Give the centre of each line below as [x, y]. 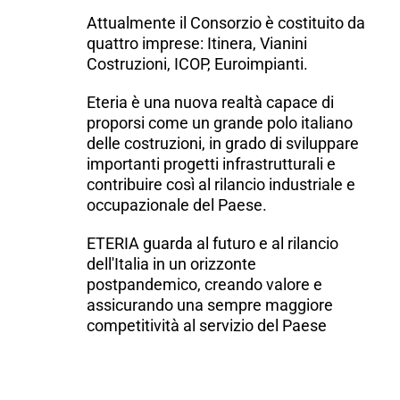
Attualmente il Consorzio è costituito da [226, 22]
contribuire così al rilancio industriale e [221, 184]
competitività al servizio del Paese [207, 325]
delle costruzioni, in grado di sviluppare [223, 143]
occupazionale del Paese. [177, 204]
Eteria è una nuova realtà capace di [211, 102]
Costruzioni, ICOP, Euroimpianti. [198, 63]
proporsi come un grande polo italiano [220, 122]
